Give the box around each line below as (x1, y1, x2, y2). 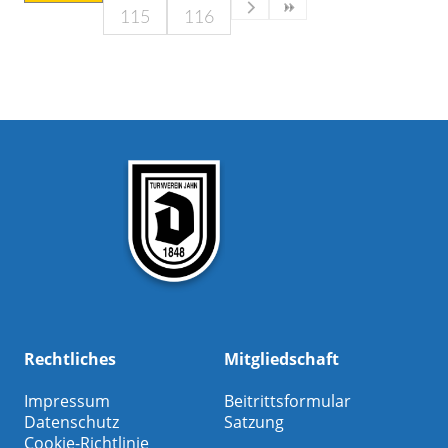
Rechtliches (23, 348, 116, 371)
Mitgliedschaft (224, 348, 339, 371)
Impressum (23, 390, 110, 413)
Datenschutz (23, 411, 119, 434)
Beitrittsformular (224, 390, 351, 413)
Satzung (224, 411, 284, 434)
